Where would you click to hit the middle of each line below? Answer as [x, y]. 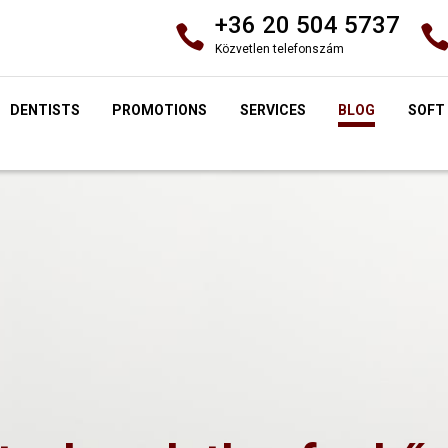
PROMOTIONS [160, 109]
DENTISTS [44, 109]
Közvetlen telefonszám [279, 49]
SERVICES [272, 109]
